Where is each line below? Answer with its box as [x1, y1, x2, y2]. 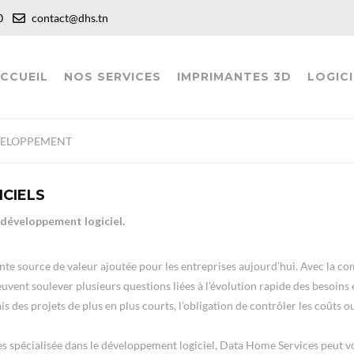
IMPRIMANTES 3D [176, 70, 292, 84]
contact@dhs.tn [29, 11, 108, 24]
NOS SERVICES [63, 70, 161, 84]
